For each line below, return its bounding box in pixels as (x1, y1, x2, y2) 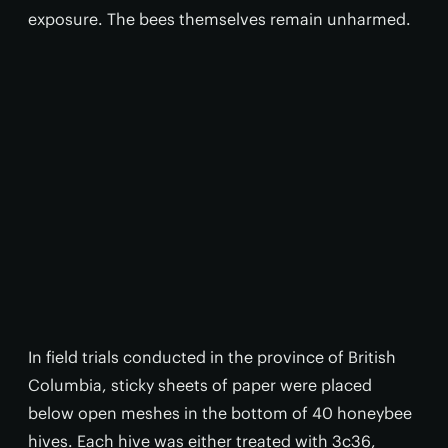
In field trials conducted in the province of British (28, 347, 396, 367)
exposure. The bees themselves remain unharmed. (28, 9, 411, 29)
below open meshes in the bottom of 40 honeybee (28, 403, 412, 423)
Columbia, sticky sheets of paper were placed (28, 375, 372, 395)
